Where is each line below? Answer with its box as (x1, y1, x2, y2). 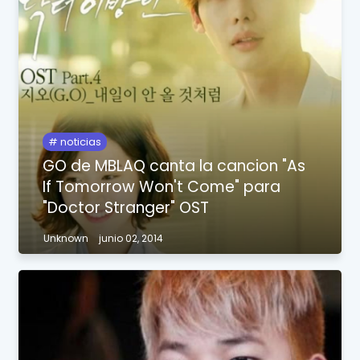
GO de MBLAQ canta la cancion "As (43, 154, 306, 177)
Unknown (43, 231, 89, 245)
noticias (58, 133, 102, 149)
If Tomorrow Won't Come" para (43, 175, 281, 198)
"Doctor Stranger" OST (43, 196, 210, 219)
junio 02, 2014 (99, 231, 164, 245)
